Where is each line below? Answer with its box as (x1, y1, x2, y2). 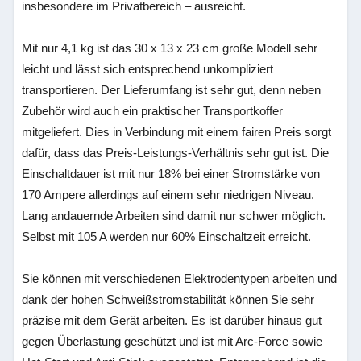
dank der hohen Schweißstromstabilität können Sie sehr (22, 293, 315, 306)
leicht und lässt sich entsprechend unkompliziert (22, 62, 274, 76)
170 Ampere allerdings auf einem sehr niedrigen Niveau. (22, 188, 315, 201)
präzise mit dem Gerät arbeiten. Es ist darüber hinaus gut (22, 313, 322, 327)
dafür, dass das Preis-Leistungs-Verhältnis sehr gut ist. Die (22, 146, 330, 160)
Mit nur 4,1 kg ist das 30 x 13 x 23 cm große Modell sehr (22, 41, 318, 55)
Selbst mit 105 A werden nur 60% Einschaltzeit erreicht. (22, 230, 312, 243)
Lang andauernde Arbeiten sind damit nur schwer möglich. (22, 209, 326, 222)
